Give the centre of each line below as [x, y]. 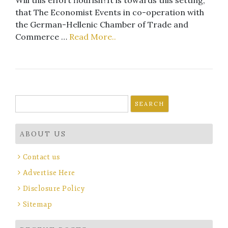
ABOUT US [43, 134]
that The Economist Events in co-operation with [110, 12]
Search [28, 101]
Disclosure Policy [53, 188]
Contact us [41, 157]
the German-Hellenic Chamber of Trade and [102, 24]
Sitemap [37, 204]
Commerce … [42, 36]
